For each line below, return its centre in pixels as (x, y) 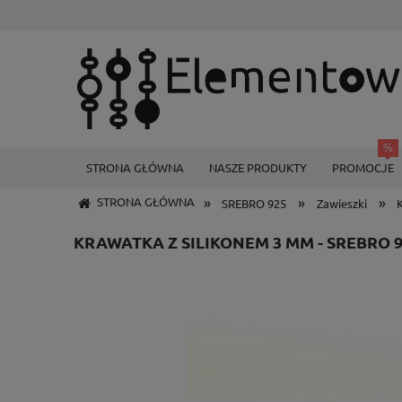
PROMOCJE (363, 167)
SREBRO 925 (254, 203)
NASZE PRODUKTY (258, 167)
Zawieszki (341, 203)
